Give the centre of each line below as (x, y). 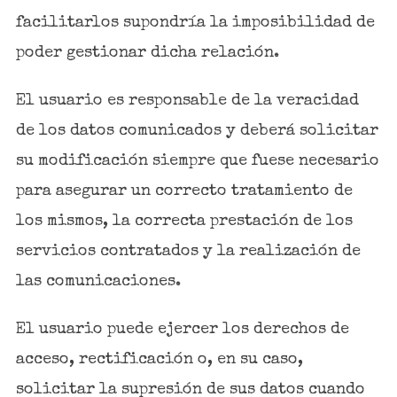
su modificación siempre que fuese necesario (197, 161)
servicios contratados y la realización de (188, 251)
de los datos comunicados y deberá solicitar (197, 131)
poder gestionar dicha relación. (147, 53)
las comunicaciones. (98, 281)
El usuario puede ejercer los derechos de (182, 329)
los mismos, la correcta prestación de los (184, 221)
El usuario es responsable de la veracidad (187, 101)
